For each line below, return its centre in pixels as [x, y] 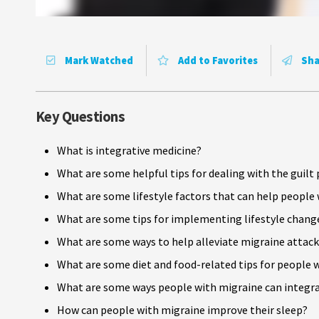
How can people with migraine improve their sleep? [182, 309]
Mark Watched [98, 60]
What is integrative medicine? [129, 150]
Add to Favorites [217, 60]
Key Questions [80, 116]
